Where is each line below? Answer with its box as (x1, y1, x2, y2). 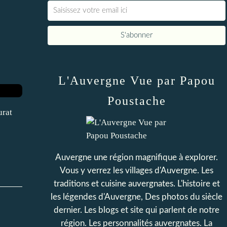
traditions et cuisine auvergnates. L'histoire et (53, 179, 220, 188)
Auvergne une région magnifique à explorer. (55, 153, 218, 162)
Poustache (107, 94, 166, 107)
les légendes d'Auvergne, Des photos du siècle (51, 193, 222, 201)
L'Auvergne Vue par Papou (58, 74, 215, 87)
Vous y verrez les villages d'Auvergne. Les (60, 166, 213, 175)
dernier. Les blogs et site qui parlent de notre (54, 206, 219, 214)
